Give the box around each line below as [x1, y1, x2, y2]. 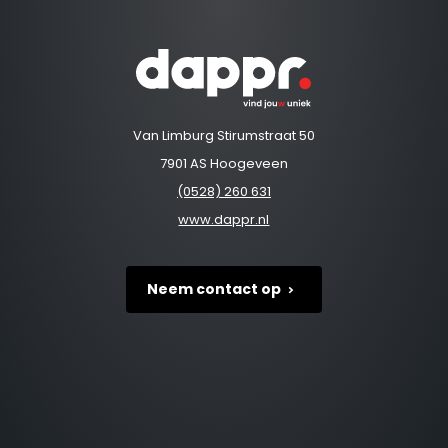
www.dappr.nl [178, 210, 270, 230]
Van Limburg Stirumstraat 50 [132, 126, 315, 146]
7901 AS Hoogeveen [159, 154, 288, 174]
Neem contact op [147, 279, 282, 300]
